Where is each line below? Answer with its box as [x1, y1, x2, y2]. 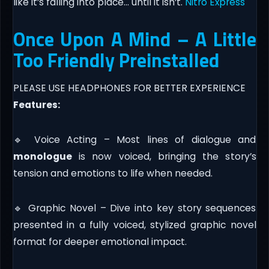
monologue [13, 150, 72, 163]
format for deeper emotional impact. [13, 235, 187, 248]
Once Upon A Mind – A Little [13, 24, 256, 53]
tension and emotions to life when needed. [13, 166, 213, 180]
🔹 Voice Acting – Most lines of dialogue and [13, 133, 256, 146]
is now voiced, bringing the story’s [71, 150, 256, 163]
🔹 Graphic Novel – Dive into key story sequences [13, 201, 256, 214]
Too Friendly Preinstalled [13, 45, 219, 74]
